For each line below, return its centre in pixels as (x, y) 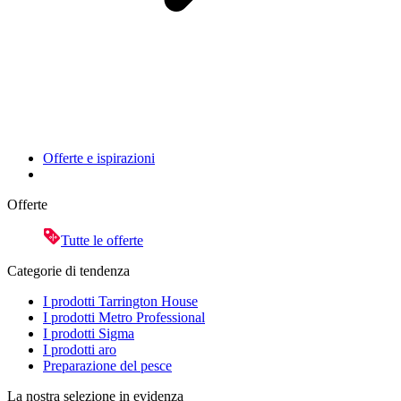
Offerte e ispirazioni (99, 158)
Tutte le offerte (102, 240)
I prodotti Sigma (89, 333)
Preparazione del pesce (107, 365)
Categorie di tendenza (68, 270)
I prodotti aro (80, 349)
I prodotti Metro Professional (124, 317)
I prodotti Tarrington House (120, 301)
